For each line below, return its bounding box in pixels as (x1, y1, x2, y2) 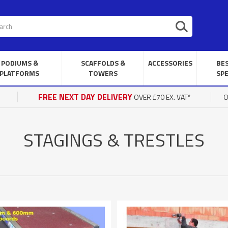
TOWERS (88, 68, 118, 78)
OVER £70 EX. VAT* (132, 92, 191, 102)
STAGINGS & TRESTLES (23, 126, 205, 154)
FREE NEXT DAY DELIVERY (38, 91, 132, 103)
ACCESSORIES (148, 58, 192, 68)
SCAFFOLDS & (80, 58, 125, 68)
